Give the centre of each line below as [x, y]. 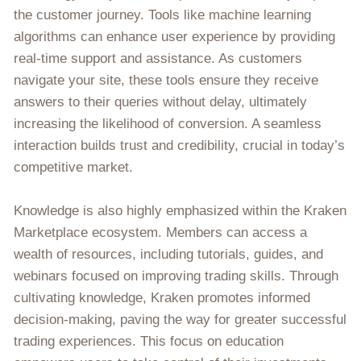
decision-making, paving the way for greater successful [180, 319]
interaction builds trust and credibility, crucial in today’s [179, 145]
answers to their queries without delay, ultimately [160, 102]
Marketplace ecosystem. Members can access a [160, 232]
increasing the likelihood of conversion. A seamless [168, 123]
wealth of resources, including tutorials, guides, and [168, 254]
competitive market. [73, 167]
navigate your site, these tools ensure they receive [166, 80]
